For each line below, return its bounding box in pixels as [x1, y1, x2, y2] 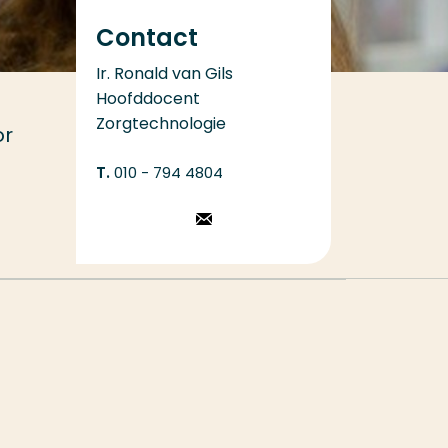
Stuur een [211, 209, 287, 233]
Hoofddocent [96, 86, 200, 110]
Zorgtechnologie [96, 111, 226, 135]
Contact [96, 20, 198, 54]
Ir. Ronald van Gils [96, 61, 233, 85]
